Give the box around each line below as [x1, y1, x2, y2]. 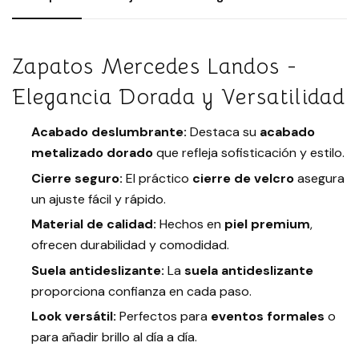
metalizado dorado [31, 144, 153, 161]
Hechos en [156, 216, 224, 233]
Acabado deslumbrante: [31, 123, 187, 140]
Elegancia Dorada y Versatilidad [12, 83, 345, 111]
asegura [294, 169, 345, 187]
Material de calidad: [31, 216, 156, 233]
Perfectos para [116, 308, 211, 325]
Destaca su [187, 123, 260, 140]
